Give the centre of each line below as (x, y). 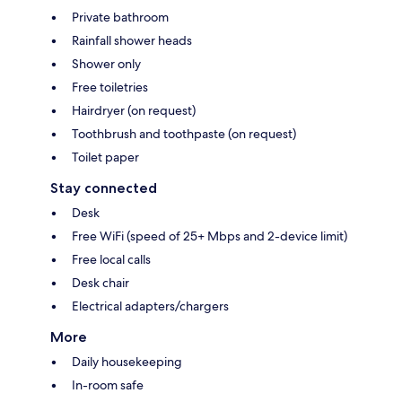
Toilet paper (105, 157)
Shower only (106, 64)
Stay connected (104, 188)
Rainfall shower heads (132, 41)
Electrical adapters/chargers (150, 306)
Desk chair (100, 283)
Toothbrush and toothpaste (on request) (184, 134)
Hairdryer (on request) (134, 111)
